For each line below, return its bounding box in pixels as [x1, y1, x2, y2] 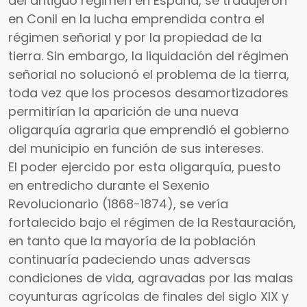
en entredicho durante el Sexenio [8, 177, 210, 195]
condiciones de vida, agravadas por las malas [8, 269, 293, 287]
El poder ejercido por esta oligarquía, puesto [8, 158, 281, 176]
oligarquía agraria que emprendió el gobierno [8, 121, 289, 139]
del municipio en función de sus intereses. [8, 140, 263, 158]
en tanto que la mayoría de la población [8, 232, 256, 250]
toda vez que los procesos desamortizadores [8, 84, 288, 102]
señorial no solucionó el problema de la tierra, [8, 66, 289, 84]
